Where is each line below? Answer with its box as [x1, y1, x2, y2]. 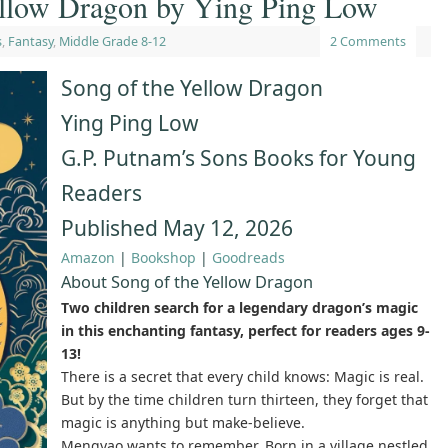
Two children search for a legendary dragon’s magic [61, 298, 418, 318]
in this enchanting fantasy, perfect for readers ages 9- [61, 321, 430, 341]
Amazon [61, 248, 115, 268]
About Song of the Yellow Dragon [61, 271, 313, 294]
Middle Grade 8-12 [59, 33, 166, 51]
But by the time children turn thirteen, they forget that [61, 390, 428, 410]
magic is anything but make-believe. [61, 413, 305, 433]
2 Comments [330, 33, 406, 51]
